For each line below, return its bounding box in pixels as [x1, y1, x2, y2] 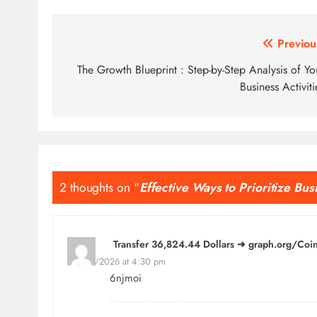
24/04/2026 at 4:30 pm [67, 255, 166, 269]
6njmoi [110, 270, 142, 287]
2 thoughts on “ [59, 178, 139, 197]
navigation [66, 60, 149, 86]
